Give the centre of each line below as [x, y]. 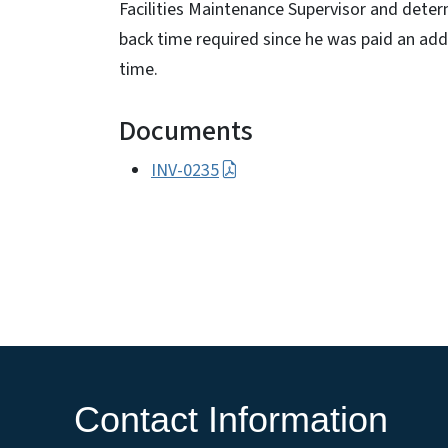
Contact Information [231, 420]
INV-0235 [185, 170]
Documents [186, 131]
